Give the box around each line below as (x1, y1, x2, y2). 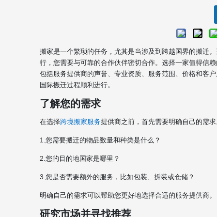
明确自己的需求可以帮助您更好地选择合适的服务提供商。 (40, 191, 216, 199)
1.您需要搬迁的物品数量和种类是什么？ (40, 136, 161, 144)
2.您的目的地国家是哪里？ (40, 155, 120, 162)
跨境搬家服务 (60, 118, 101, 125)
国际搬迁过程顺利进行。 (40, 81, 114, 89)
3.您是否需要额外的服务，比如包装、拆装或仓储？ (40, 173, 195, 181)
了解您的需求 (40, 98, 101, 109)
